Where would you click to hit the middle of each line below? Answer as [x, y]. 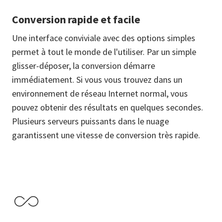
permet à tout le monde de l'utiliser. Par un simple [104, 52]
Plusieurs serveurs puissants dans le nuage [90, 121]
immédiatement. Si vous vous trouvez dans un [97, 80]
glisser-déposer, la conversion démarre [83, 66]
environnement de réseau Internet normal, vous [100, 93]
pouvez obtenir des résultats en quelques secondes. [108, 107]
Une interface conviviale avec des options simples [104, 38]
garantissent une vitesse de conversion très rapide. [106, 135]
